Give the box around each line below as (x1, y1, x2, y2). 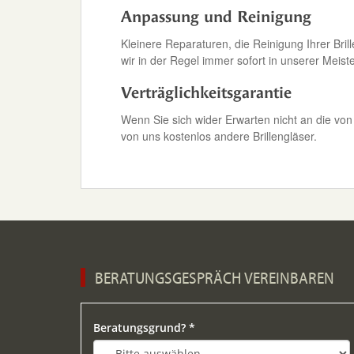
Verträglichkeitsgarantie (121, 84, 292, 102)
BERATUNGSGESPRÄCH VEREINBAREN (95, 267, 334, 288)
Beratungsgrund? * (93, 320, 195, 335)
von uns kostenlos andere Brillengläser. (121, 128, 317, 144)
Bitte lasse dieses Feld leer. (92, 311, 238, 326)
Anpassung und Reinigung (121, 8, 311, 26)
